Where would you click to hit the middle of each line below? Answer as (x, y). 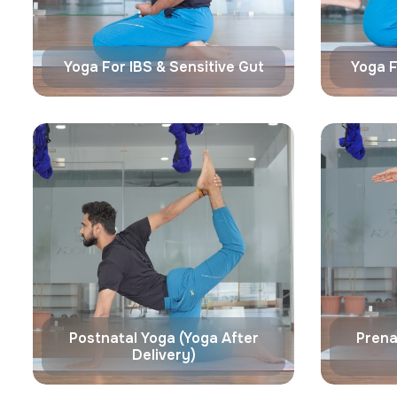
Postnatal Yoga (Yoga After (163, 338)
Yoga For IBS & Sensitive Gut (163, 67)
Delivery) (163, 355)
